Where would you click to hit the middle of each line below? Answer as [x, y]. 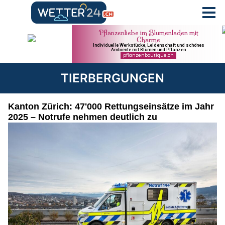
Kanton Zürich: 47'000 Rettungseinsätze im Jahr [111, 106]
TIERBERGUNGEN [113, 78]
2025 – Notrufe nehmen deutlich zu [83, 117]
